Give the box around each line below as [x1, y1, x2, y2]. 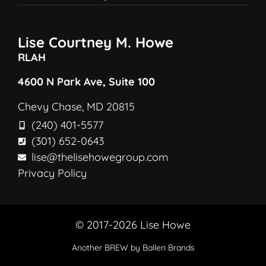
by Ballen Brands [128, 242, 195, 253]
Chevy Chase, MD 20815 [18, 99, 135, 113]
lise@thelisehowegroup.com [31, 150, 168, 164]
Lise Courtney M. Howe [18, 33, 173, 51]
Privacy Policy [18, 166, 87, 180]
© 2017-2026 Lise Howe [75, 218, 191, 232]
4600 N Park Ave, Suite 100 [18, 75, 155, 89]
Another [71, 242, 104, 253]
